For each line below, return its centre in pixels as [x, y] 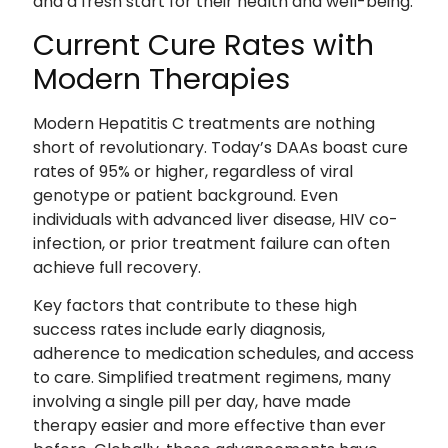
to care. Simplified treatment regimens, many [211, 378]
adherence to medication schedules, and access [223, 354]
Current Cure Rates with [203, 44]
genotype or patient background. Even [185, 195]
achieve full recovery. [116, 267]
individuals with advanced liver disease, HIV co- [215, 219]
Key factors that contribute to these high [194, 306]
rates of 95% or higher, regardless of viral [192, 171]
